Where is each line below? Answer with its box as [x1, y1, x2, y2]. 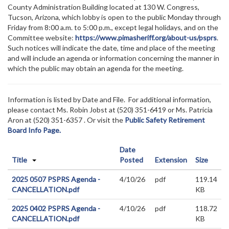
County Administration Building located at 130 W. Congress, [8, 3, 199, 11]
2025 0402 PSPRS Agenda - [12, 204, 100, 213]
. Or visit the [84, 116, 125, 124]
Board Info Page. [8, 126, 62, 134]
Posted [120, 155, 143, 164]
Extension [155, 155, 187, 164]
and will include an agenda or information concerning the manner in [8, 54, 219, 62]
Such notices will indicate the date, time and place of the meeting [8, 43, 215, 52]
